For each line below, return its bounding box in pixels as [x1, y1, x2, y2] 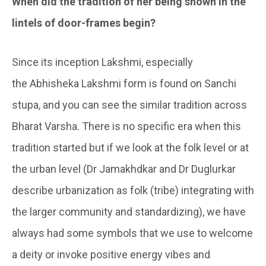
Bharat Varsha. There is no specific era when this [12, 120, 241, 133]
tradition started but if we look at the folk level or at [12, 141, 249, 154]
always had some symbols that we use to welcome [12, 227, 253, 240]
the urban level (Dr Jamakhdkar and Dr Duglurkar [12, 163, 236, 176]
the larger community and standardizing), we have [12, 205, 246, 218]
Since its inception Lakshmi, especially [12, 56, 193, 69]
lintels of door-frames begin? [12, 17, 156, 30]
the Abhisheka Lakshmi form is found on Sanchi [12, 77, 236, 90]
